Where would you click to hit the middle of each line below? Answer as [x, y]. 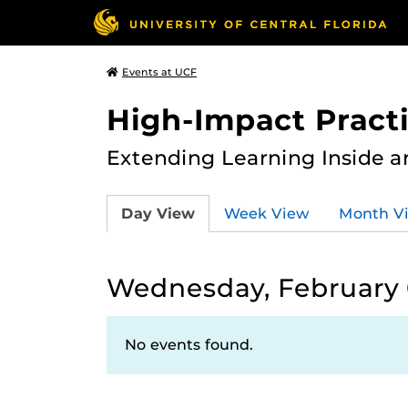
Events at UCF [159, 72]
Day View [158, 213]
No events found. [189, 345]
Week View [267, 213]
